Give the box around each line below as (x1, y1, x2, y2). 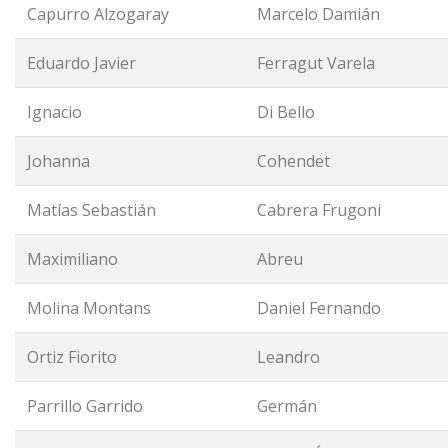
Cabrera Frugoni (257, 199, 381, 221)
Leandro (257, 346, 320, 368)
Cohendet (257, 150, 330, 172)
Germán (257, 395, 317, 417)
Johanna (27, 150, 94, 172)
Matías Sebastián (27, 199, 156, 221)
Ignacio (27, 101, 82, 123)
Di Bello (257, 101, 315, 123)
